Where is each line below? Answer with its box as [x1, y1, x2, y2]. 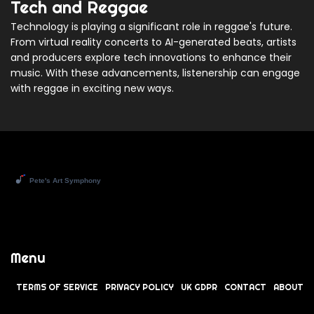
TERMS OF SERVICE [16, 282, 98, 293]
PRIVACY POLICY [105, 282, 174, 293]
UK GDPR [181, 282, 217, 293]
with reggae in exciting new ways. [11, 81, 174, 96]
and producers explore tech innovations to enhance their [11, 50, 292, 65]
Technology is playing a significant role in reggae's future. [11, 20, 292, 34]
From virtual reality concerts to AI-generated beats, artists [11, 35, 296, 50]
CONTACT [224, 282, 266, 293]
